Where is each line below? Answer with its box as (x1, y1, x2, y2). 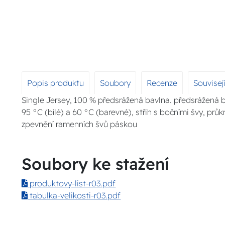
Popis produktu (27, 78, 84, 88)
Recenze (147, 78, 178, 88)
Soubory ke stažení (22, 154, 169, 174)
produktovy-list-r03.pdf (28, 178, 116, 189)
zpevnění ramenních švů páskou (22, 119, 138, 130)
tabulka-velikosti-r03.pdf (28, 190, 121, 201)
